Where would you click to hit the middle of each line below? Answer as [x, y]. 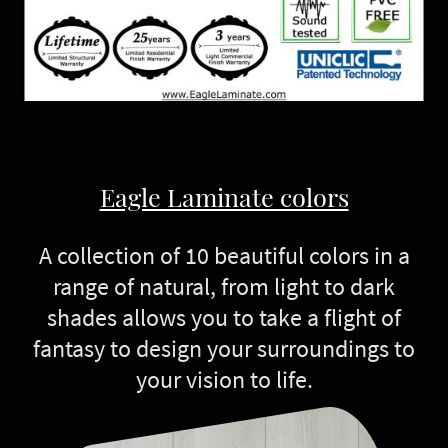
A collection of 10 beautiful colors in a [224, 255]
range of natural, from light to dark [224, 286]
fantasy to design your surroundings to [224, 348]
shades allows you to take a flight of [224, 317]
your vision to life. [224, 379]
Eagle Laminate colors [224, 196]
